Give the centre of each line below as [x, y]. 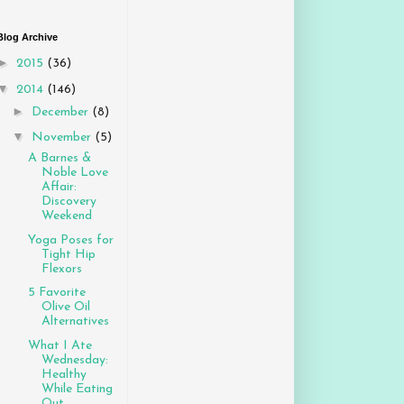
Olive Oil [65, 308]
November [63, 138]
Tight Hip [68, 254]
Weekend [66, 216]
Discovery [69, 202]
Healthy [64, 374]
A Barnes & [59, 159]
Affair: [59, 188]
